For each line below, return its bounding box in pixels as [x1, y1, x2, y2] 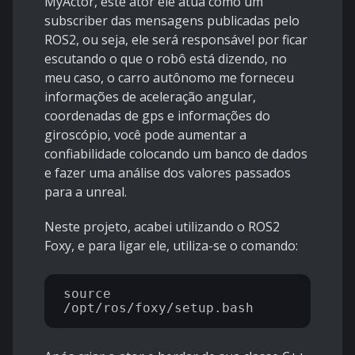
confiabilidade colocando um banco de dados [44, 145, 307, 163]
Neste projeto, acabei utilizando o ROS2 [44, 218, 280, 236]
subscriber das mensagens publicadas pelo [44, 12, 300, 30]
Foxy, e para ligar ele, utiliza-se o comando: [44, 237, 298, 255]
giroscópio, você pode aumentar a [44, 126, 246, 144]
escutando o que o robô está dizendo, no [44, 50, 287, 68]
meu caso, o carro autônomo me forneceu [44, 69, 294, 87]
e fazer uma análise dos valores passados [44, 164, 291, 182]
